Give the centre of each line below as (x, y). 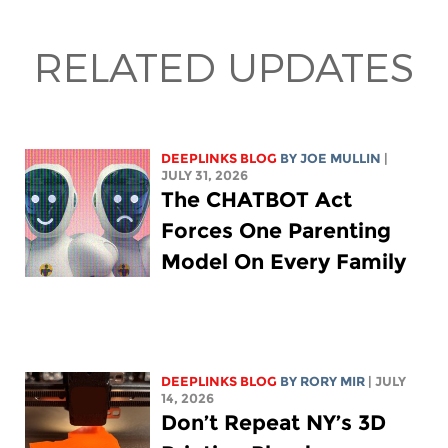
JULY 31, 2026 (205, 175)
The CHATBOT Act (257, 199)
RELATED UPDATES (224, 66)
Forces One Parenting (276, 230)
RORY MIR (333, 381)
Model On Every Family (284, 261)
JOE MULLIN (341, 158)
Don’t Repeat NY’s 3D (274, 422)
